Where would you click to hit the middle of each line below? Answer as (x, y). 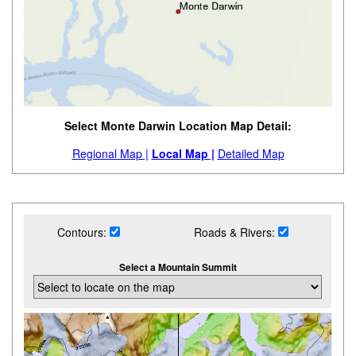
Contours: (83, 232)
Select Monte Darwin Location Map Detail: (178, 126)
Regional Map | (110, 154)
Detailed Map (251, 154)
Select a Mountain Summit (178, 267)
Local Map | (183, 154)
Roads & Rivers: (236, 232)
